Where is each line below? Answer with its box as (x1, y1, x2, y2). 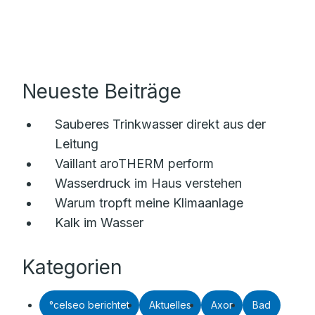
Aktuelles (149, 298, 191, 311)
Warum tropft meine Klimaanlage (55, 195, 243, 210)
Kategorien (22, 255, 122, 279)
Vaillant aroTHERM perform (55, 155, 214, 171)
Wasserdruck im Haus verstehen (55, 175, 242, 191)
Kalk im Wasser (55, 214, 143, 230)
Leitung (55, 136, 98, 151)
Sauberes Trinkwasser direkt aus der (55, 116, 266, 131)
